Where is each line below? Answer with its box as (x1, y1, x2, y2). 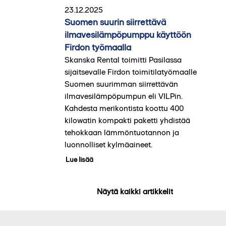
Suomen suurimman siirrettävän (64, 79, 178, 89)
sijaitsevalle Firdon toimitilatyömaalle (64, 67, 197, 77)
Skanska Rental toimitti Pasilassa (64, 54, 182, 65)
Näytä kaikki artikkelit (97, 186, 174, 196)
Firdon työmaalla (64, 41, 131, 53)
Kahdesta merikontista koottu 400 (64, 103, 184, 113)
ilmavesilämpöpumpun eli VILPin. (64, 91, 183, 101)
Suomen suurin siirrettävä (64, 16, 166, 28)
